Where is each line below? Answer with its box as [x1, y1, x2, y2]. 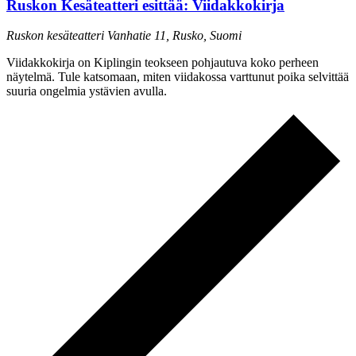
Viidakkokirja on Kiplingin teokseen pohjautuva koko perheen [6, 56, 319, 70]
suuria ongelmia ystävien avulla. [6, 84, 167, 99]
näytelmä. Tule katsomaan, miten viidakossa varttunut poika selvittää [6, 70, 349, 84]
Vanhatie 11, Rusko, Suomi [107, 29, 242, 43]
